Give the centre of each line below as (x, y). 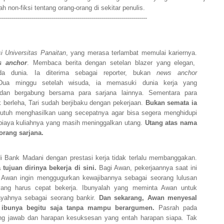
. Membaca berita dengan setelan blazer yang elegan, (111, 63)
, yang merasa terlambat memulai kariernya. (131, 53)
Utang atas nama (171, 123)
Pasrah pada (176, 208)
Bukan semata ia (171, 103)
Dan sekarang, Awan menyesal (148, 198)
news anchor (177, 73)
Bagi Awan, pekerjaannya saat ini (148, 168)
